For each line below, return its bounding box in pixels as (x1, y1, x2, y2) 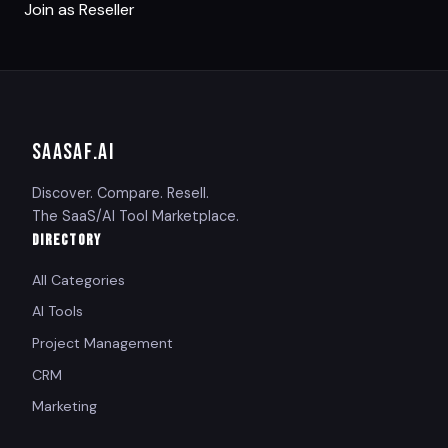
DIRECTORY (32, 230, 102, 250)
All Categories (32, 270, 125, 289)
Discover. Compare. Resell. (32, 183, 209, 202)
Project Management (32, 333, 173, 352)
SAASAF (32, 138, 94, 166)
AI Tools (32, 302, 83, 321)
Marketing (32, 397, 97, 416)
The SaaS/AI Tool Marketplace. (32, 206, 239, 225)
